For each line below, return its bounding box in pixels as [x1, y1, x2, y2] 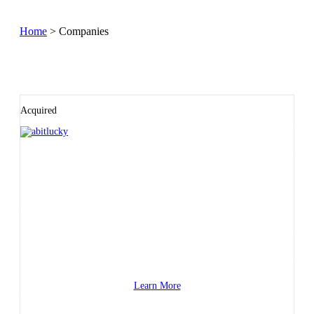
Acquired [20, 105, 57, 116]
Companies [59, 25, 109, 38]
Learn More [133, 280, 181, 292]
